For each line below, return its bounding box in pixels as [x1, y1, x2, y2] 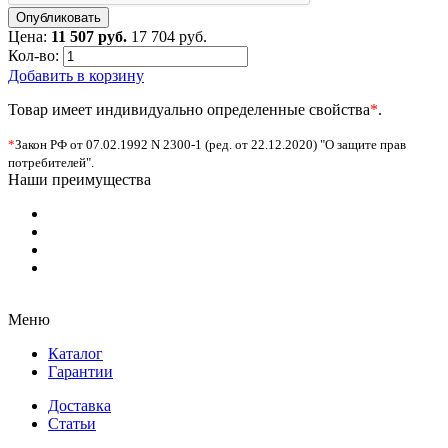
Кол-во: [8, 46, 59, 64]
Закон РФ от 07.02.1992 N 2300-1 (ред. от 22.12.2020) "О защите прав [15, 136, 406, 152]
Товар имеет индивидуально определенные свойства [8, 100, 370, 118]
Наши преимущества [8, 170, 151, 188]
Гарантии [48, 362, 113, 380]
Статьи [48, 414, 96, 432]
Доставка [48, 396, 111, 414]
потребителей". [8, 154, 94, 170]
